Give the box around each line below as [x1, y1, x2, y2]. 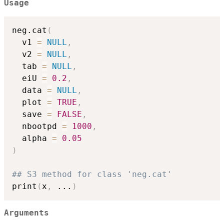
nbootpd [12, 121, 62, 131]
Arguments [4, 208, 49, 218]
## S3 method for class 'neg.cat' [12, 169, 172, 179]
